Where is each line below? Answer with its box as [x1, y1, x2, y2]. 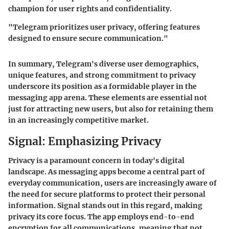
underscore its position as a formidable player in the [8, 81, 197, 91]
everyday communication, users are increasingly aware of [8, 178, 217, 188]
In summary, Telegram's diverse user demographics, [8, 59, 199, 68]
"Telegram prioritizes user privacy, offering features [8, 22, 200, 32]
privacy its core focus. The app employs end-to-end [8, 212, 194, 222]
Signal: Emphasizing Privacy [8, 134, 161, 148]
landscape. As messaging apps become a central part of [8, 167, 205, 177]
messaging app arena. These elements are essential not [8, 93, 207, 102]
